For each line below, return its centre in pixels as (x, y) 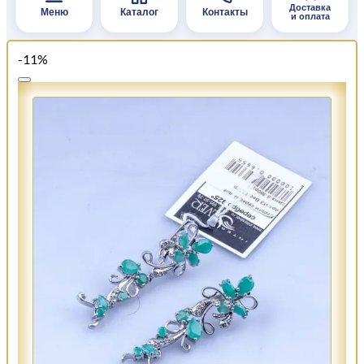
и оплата (310, 17)
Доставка (310, 8)
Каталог (139, 13)
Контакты (225, 13)
